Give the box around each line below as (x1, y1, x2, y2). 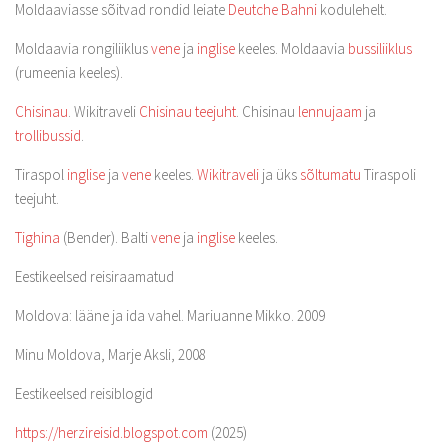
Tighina (15, 228, 60, 247)
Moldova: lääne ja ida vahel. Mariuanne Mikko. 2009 (15, 306, 325, 325)
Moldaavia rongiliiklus (15, 39, 151, 58)
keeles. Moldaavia (235, 39, 348, 58)
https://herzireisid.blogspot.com (15, 423, 208, 442)
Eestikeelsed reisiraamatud (15, 267, 174, 286)
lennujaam (298, 102, 362, 121)
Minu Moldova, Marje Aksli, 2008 (15, 345, 206, 364)
